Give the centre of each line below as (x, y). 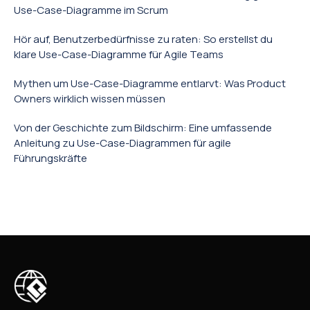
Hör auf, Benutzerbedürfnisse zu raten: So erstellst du (143, 39)
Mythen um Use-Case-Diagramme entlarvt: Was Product (150, 83)
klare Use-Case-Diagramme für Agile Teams (119, 54)
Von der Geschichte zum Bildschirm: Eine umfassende (143, 128)
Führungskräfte (51, 158)
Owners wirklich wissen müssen (90, 99)
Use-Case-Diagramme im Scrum (91, 10)
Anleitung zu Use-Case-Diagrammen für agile (122, 143)
